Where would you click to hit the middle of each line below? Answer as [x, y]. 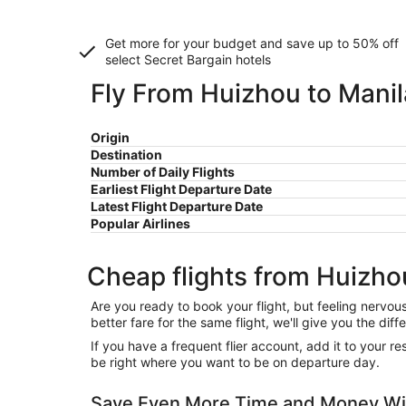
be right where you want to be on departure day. [235, 362]
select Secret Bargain [169, 59]
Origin [110, 137]
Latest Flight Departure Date [177, 206]
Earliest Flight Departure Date [181, 189]
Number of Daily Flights [163, 172]
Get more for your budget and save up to [229, 43]
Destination [126, 155]
